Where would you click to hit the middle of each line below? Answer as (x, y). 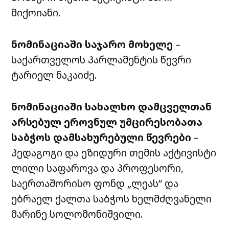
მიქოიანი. (36, 13)
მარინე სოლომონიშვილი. (77, 214)
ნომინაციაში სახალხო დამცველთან (112, 107)
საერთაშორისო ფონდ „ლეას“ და (95, 184)
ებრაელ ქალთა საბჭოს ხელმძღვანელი (112, 199)
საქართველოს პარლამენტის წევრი (101, 60)
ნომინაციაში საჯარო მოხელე (92, 44)
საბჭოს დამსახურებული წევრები (103, 138)
